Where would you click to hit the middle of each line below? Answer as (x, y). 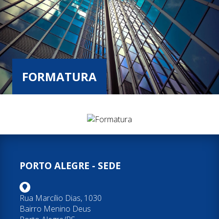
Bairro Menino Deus (55, 208)
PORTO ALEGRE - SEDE (70, 165)
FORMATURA (59, 76)
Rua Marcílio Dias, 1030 (61, 198)
